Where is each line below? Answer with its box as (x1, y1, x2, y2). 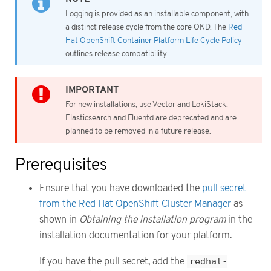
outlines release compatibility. (65, 48, 168, 59)
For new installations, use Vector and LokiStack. (65, 99, 228, 109)
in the (226, 214, 252, 226)
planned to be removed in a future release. (65, 126, 211, 136)
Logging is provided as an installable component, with (65, 8, 249, 19)
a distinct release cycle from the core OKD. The (65, 22, 228, 32)
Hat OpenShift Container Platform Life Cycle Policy (65, 35, 242, 45)
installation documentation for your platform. (39, 230, 232, 241)
